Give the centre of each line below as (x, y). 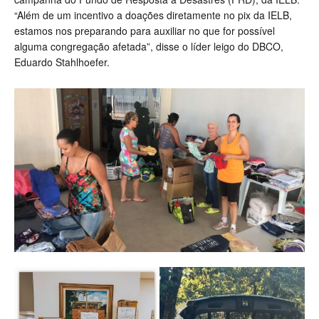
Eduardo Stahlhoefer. (62, 62)
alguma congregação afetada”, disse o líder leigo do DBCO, (149, 47)
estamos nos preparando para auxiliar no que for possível (145, 31)
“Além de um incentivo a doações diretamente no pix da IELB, (153, 15)
